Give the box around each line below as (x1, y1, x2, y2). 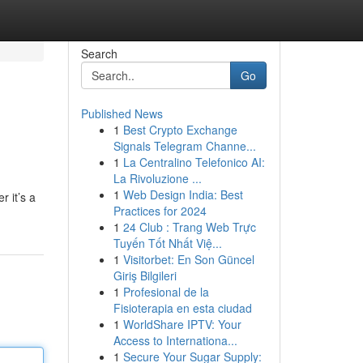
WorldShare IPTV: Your (122, 316, 241, 332)
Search (80, 45, 117, 62)
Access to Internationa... (113, 332, 237, 348)
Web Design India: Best (122, 186, 243, 203)
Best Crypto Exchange (122, 122, 237, 138)
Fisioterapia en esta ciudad (113, 300, 252, 316)
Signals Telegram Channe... (113, 138, 256, 154)
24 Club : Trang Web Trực (122, 219, 256, 235)
